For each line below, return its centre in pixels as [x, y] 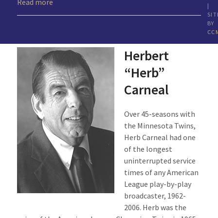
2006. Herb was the [155, 207]
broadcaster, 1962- [155, 196]
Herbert [146, 55]
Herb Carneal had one [160, 137]
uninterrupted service [160, 161]
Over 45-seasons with [159, 114]
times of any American [161, 172]
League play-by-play [157, 184]
